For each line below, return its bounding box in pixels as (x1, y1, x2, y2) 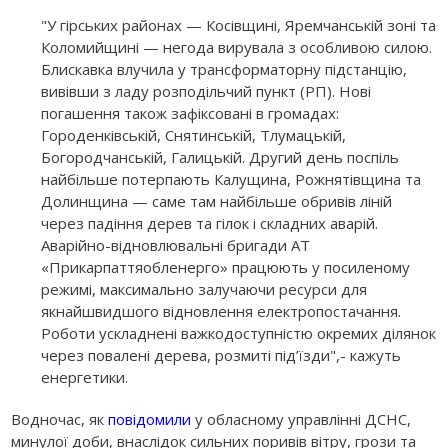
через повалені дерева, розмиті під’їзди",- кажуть (41, 344, 402, 365)
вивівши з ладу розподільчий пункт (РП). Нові (41, 80, 372, 101)
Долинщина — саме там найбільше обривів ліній (41, 190, 393, 211)
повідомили (108, 408, 192, 429)
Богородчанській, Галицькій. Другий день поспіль (41, 146, 400, 167)
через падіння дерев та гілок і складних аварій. (41, 212, 379, 233)
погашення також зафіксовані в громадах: (41, 102, 340, 123)
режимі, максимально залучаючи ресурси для (41, 278, 368, 299)
